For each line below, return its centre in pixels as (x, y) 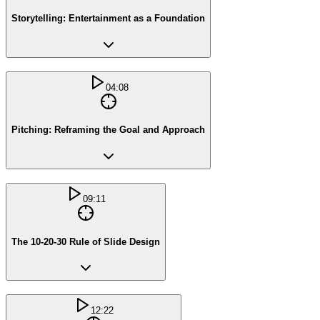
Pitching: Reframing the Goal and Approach (108, 130)
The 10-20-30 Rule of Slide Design (86, 241)
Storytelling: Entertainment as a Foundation (108, 19)
